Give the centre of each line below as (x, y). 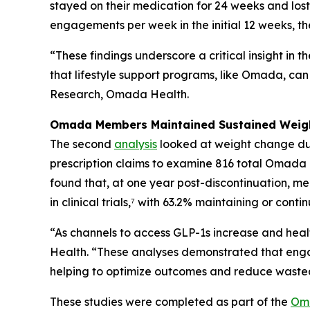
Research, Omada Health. (119, 94)
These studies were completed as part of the (170, 302)
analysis (136, 144)
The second (82, 144)
